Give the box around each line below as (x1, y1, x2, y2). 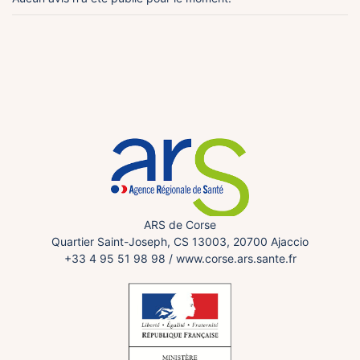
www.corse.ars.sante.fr (175, 251, 297, 265)
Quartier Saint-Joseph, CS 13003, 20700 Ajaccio (51, 234, 309, 248)
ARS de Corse (144, 217, 216, 231)
